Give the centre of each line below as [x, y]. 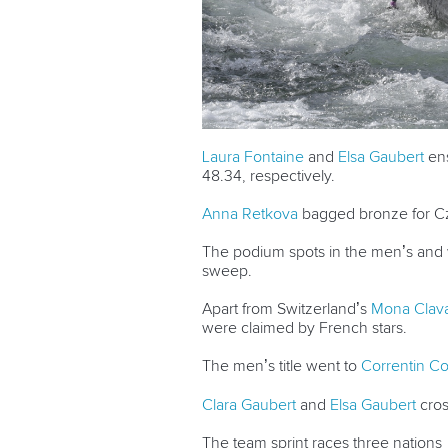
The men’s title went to [281, 366]
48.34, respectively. [268, 176]
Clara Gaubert [249, 405]
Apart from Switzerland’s [286, 309]
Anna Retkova [250, 214]
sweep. [227, 271]
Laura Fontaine [253, 157]
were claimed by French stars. [304, 328]
